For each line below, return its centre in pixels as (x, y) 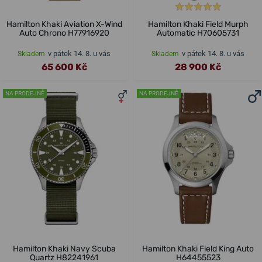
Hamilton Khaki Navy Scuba (64, 249)
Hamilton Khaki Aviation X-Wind (64, 25)
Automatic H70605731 (198, 33)
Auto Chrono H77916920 (64, 33)
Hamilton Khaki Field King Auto (198, 249)
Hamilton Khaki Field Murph (198, 25)
